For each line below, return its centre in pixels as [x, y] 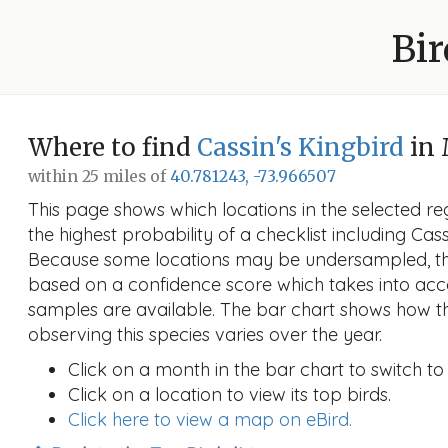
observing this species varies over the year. [205, 334]
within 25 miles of [99, 176]
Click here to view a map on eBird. [210, 419]
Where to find [112, 147]
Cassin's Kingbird [300, 147]
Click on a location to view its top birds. [229, 394]
